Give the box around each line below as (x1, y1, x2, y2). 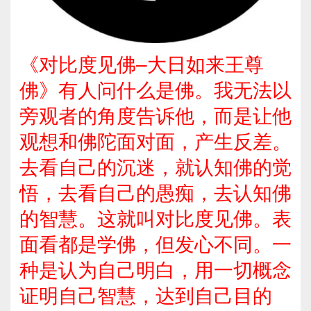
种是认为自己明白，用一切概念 (19, 259, 292, 281)
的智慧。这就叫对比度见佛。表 (19, 208, 292, 230)
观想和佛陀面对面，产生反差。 (19, 131, 292, 153)
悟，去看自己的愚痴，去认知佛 (19, 182, 292, 204)
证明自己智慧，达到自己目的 (19, 285, 272, 307)
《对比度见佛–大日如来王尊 (19, 53, 264, 76)
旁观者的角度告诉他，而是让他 (19, 105, 292, 127)
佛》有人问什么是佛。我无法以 (19, 79, 292, 101)
